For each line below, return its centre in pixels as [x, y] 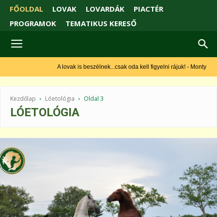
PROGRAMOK [33, 23]
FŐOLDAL [26, 9]
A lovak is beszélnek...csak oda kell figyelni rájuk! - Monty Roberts [116, 67]
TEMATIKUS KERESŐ [101, 23]
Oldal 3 [94, 99]
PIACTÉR [148, 9]
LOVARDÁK [105, 9]
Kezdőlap [23, 99]
